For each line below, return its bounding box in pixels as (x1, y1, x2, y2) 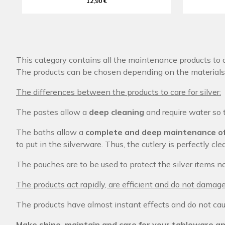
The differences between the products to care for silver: (16, 87, 221, 97)
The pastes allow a (16, 107, 89, 117)
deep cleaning (89, 107, 144, 117)
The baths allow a (16, 127, 85, 137)
